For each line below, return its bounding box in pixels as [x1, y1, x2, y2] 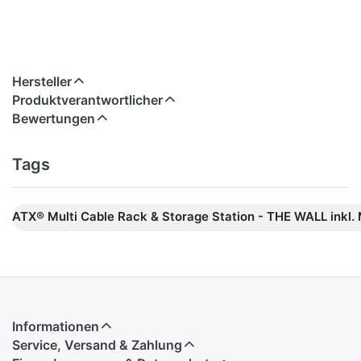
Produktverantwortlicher [12, 92, 163, 109]
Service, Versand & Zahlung [12, 336, 182, 353]
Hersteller [12, 73, 72, 90]
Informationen [12, 317, 99, 334]
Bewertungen [12, 110, 95, 127]
